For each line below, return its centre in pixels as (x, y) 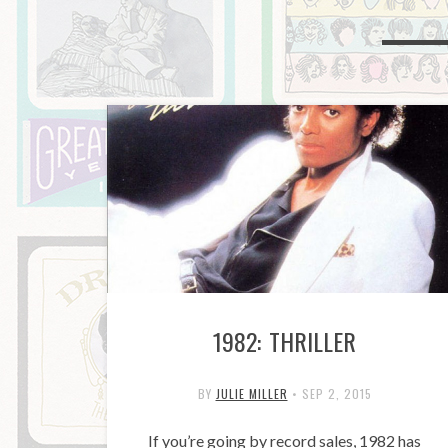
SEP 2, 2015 (336, 393)
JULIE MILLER (251, 393)
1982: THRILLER (284, 340)
